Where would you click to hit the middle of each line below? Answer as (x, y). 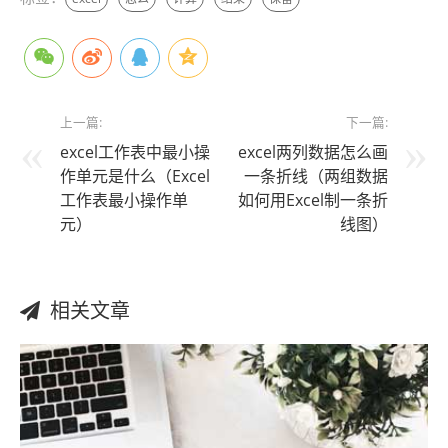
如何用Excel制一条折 (313, 200)
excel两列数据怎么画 (313, 152)
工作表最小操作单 (124, 200)
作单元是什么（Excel (135, 176)
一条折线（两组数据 (316, 176)
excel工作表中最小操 (135, 152)
